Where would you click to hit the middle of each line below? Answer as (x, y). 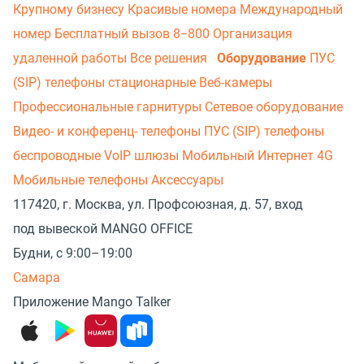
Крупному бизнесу (70, 9)
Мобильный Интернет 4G (258, 156)
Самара (37, 277)
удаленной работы (71, 58)
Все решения (170, 58)
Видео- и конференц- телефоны (108, 131)
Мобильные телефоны (82, 180)
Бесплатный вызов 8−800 (134, 34)
